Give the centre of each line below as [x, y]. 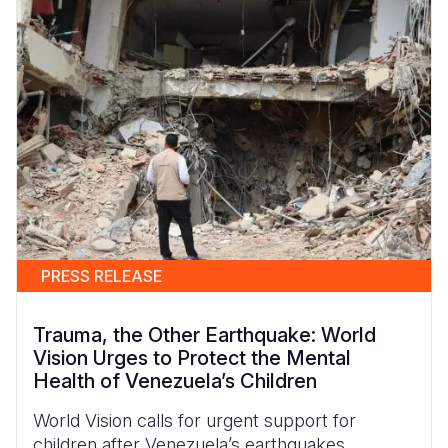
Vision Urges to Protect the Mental [192, 357]
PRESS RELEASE [101, 275]
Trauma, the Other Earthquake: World [204, 334]
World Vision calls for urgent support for [194, 420]
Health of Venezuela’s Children [175, 380]
